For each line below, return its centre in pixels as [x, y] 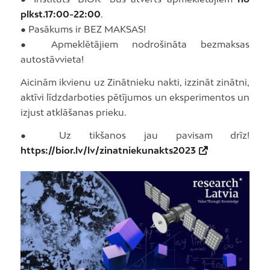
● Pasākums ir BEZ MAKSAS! [83, 29]
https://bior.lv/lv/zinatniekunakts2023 [108, 150]
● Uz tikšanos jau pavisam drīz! [135, 135]
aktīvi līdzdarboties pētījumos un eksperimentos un [135, 97]
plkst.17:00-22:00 [60, 14]
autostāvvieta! [52, 59]
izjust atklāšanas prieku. [73, 112]
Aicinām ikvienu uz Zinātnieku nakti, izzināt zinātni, [135, 82]
